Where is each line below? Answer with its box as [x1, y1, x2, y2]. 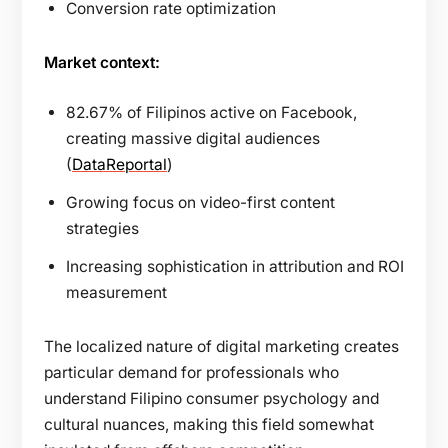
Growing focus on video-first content [66, 192, 335, 212]
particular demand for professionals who [44, 362, 339, 382]
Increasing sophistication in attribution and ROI [66, 256, 404, 276]
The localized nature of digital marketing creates [44, 336, 399, 356]
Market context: [44, 52, 160, 72]
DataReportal [72, 154, 167, 174]
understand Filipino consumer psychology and [44, 388, 379, 408]
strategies [66, 218, 139, 238]
